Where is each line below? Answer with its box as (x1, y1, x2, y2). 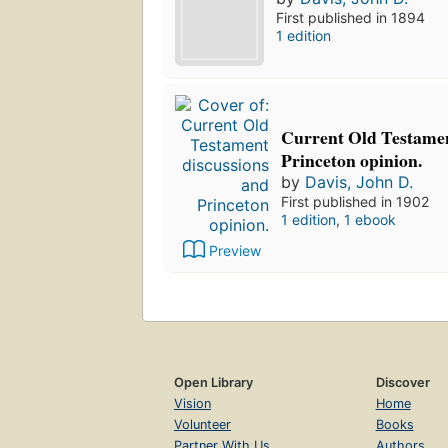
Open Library (174, 374, 253, 390)
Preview (209, 241, 261, 259)
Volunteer (174, 416, 231, 432)
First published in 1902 (281, 192, 429, 210)
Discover (375, 374, 430, 390)
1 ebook (344, 210, 396, 228)
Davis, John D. (305, 171, 413, 192)
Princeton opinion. (281, 146, 422, 173)
